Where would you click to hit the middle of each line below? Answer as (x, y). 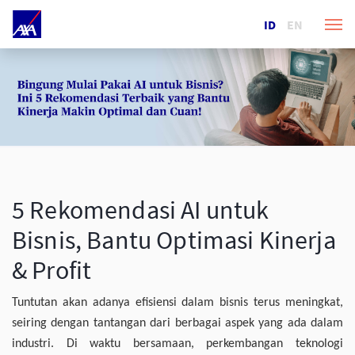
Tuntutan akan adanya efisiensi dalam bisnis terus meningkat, (177, 303)
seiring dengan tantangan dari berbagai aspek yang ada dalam (177, 324)
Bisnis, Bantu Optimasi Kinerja (174, 240)
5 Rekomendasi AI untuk (141, 210)
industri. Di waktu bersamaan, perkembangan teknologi (177, 344)
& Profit (52, 271)
